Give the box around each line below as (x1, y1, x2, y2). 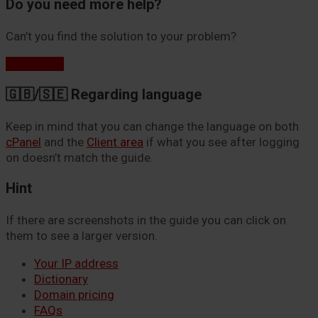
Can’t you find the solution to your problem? (6, 29, 236, 44)
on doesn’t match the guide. (6, 150, 153, 165)
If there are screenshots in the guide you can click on (6, 212, 286, 227)
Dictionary (34, 271, 88, 286)
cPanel (6, 135, 41, 149)
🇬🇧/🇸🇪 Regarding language (6, 87, 202, 104)
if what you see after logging (143, 135, 300, 149)
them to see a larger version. (6, 228, 158, 243)
